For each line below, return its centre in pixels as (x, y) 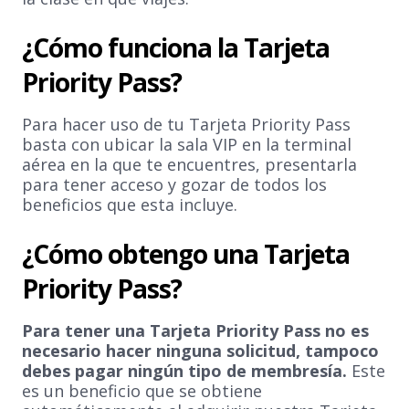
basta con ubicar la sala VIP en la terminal (187, 144)
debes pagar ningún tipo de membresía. (187, 371)
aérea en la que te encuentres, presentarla (189, 164)
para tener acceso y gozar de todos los (174, 184)
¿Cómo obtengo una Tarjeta (186, 254)
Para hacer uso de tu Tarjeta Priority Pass (186, 124)
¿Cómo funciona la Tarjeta (176, 47)
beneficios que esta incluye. (130, 204)
